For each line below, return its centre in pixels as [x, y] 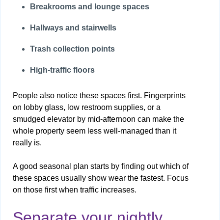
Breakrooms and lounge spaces [90, 6]
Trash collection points [73, 49]
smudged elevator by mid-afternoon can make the [98, 119]
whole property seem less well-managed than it [95, 131]
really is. [27, 143]
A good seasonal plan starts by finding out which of [101, 166]
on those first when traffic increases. [75, 190]
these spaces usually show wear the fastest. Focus [101, 178]
